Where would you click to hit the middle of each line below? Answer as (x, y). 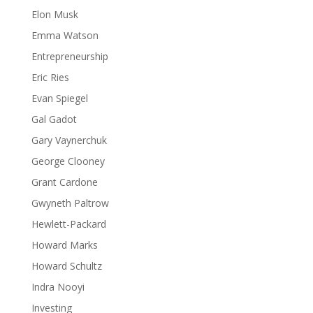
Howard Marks (64, 245)
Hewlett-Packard (68, 224)
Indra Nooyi (58, 287)
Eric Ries (50, 77)
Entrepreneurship (70, 56)
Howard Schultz (66, 266)
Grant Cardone (64, 182)
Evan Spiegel (59, 98)
